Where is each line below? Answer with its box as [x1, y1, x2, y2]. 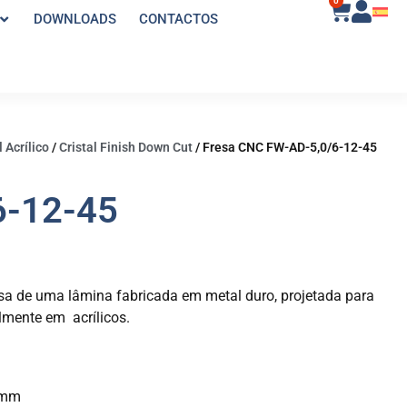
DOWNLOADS [33, 11, 116, 28]
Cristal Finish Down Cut [59, 140, 193, 154]
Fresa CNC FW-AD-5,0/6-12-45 [203, 140, 377, 154]
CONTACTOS [138, 11, 218, 28]
